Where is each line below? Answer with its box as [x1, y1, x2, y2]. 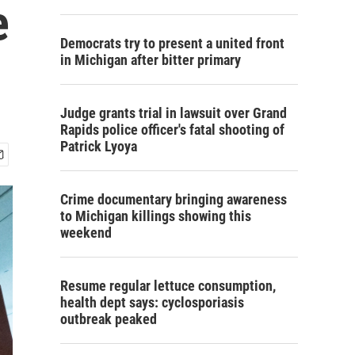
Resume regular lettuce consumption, [60, 277, 276, 294]
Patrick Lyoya [60, 138, 137, 155]
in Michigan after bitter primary [60, 52, 241, 68]
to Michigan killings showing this [60, 208, 251, 224]
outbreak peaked [60, 311, 157, 327]
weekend [60, 224, 112, 241]
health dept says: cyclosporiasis [60, 294, 244, 311]
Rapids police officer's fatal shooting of [60, 121, 284, 138]
